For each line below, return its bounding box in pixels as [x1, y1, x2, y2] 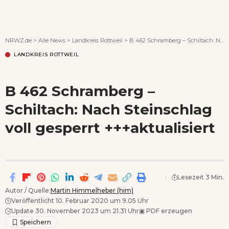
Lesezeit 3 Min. [177, 173, 224, 181]
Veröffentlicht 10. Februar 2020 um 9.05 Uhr [11, 196, 149, 204]
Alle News [38, 36, 65, 44]
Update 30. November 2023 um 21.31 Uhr [11, 207, 139, 215]
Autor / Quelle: [5, 186, 51, 194]
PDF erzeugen [145, 207, 192, 215]
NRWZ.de [5, 36, 32, 44]
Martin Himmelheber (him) [51, 186, 133, 194]
